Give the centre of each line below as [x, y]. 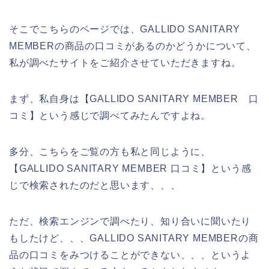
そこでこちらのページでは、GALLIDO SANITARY [125, 29]
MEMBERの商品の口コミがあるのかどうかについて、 [133, 46]
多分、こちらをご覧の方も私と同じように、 [110, 152]
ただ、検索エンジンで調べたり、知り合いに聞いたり [130, 222]
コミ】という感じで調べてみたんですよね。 [110, 116]
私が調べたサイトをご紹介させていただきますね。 [125, 63]
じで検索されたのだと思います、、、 [95, 186]
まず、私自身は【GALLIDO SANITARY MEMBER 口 [134, 99]
